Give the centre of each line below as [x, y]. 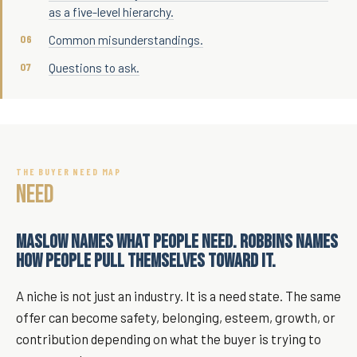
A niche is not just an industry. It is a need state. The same [178, 296]
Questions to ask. [94, 67]
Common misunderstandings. [126, 39]
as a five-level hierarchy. [111, 12]
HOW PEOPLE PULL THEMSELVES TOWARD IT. [146, 261]
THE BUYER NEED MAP [69, 171]
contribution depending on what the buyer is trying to [169, 339]
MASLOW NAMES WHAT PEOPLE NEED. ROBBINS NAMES [177, 242]
